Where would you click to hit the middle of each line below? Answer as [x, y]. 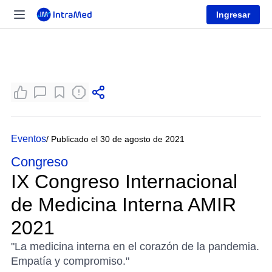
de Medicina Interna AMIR [124, 205]
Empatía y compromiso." [70, 261]
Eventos [29, 139]
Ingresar [233, 14]
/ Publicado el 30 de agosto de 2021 [115, 139]
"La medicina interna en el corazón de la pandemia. [135, 246]
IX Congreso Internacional [124, 182]
